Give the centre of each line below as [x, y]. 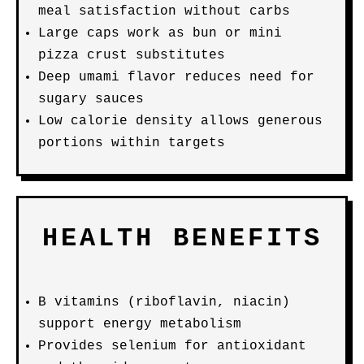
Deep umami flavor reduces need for [176, 77]
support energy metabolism [140, 324]
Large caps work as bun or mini [160, 33]
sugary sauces [91, 99]
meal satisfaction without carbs [164, 11]
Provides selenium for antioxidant [172, 346]
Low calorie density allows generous [180, 121]
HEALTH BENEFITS [182, 238]
